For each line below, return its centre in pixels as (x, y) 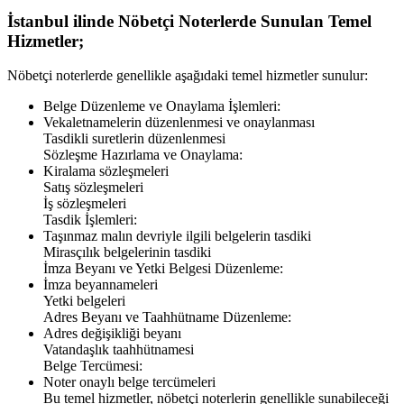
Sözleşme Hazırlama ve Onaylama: (143, 155)
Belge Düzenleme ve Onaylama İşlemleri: (162, 106)
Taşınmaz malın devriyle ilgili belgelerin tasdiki (177, 236)
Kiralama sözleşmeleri (106, 171)
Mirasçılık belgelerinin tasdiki (127, 252)
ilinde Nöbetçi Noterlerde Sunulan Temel (220, 21)
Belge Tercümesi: (93, 366)
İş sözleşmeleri (85, 204)
